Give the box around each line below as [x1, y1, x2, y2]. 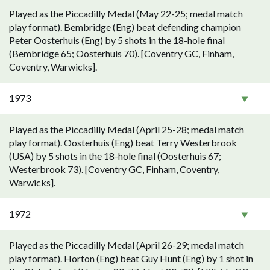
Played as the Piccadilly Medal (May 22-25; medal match [9, 8, 243, 19]
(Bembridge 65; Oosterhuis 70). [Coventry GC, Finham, [9, 48, 234, 59]
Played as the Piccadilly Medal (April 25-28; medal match [9, 124, 244, 135]
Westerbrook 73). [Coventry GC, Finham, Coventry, [9, 163, 219, 175]
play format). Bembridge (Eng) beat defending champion [9, 21, 241, 33]
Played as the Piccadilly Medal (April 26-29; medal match [9, 239, 244, 251]
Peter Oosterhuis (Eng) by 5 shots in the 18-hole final [9, 34, 225, 46]
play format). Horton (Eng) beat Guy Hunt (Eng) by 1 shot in [9, 253, 253, 264]
